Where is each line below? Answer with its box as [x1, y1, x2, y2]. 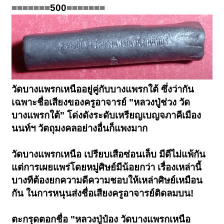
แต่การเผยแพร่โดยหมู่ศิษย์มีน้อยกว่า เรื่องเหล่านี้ [11, 161, 202, 172]
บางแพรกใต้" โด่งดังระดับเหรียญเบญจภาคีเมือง [11, 109, 201, 120]
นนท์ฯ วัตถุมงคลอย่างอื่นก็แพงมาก [11, 122, 148, 133]
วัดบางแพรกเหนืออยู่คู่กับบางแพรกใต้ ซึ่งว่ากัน [11, 83, 194, 94]
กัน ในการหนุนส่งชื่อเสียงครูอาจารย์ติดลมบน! [11, 187, 194, 198]
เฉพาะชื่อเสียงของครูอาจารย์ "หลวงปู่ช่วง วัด [11, 96, 190, 107]
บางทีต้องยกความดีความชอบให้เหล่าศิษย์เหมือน [11, 174, 203, 185]
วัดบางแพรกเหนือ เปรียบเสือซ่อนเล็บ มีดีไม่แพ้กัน [11, 148, 206, 159]
